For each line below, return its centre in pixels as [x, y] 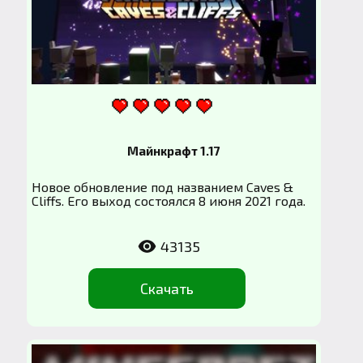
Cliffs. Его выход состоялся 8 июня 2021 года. [169, 201]
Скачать [167, 288]
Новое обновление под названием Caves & [163, 187]
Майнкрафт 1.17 [173, 151]
